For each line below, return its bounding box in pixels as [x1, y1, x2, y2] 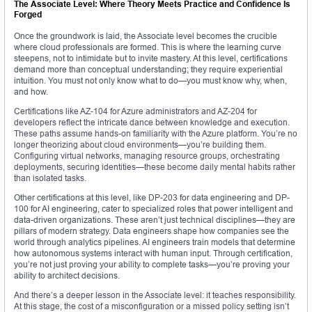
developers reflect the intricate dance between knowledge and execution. [14, 117, 290, 128]
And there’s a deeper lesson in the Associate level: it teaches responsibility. [14, 290, 296, 301]
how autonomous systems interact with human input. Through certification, [14, 248, 292, 259]
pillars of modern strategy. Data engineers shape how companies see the [14, 226, 289, 237]
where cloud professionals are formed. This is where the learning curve [14, 42, 281, 53]
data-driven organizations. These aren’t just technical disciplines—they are [14, 214, 295, 226]
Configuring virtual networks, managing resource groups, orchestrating [14, 150, 280, 162]
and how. [14, 86, 48, 97]
